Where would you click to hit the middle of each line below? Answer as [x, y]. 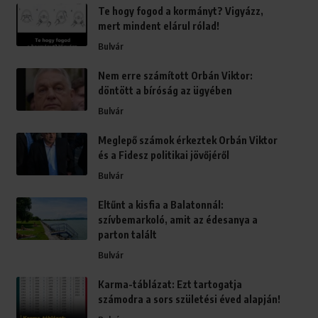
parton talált [127, 235]
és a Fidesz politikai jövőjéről [163, 155]
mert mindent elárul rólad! [158, 26]
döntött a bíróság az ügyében [165, 91]
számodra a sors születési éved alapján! [189, 300]
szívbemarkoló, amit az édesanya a [177, 220]
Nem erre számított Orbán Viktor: [175, 76]
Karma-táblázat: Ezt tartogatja [170, 285]
